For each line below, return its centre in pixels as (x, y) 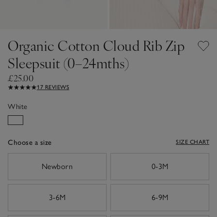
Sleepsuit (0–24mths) (68, 62)
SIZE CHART (193, 142)
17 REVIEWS (53, 87)
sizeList (19, 157)
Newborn (57, 166)
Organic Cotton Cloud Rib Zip (96, 45)
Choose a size (30, 142)
